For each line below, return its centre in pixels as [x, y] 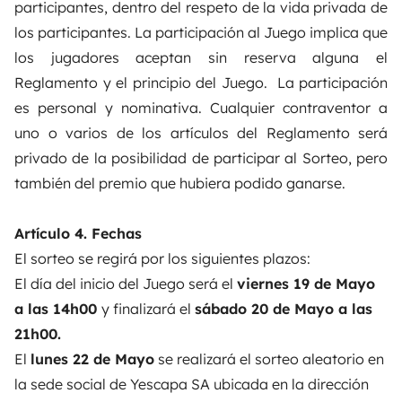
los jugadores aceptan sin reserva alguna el [201, 57]
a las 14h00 [58, 308]
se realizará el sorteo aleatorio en [269, 358]
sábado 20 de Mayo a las [284, 308]
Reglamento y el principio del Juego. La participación [201, 82]
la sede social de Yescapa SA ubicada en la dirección [192, 384]
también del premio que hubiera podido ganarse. [180, 183]
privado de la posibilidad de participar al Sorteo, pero [201, 157]
